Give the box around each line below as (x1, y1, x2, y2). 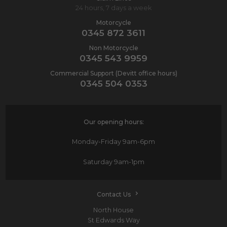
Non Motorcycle (89, 44, 138, 52)
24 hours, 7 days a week (75, 4, 152, 12)
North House (93, 206, 134, 214)
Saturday (83, 158, 112, 166)
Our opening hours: (83, 118, 144, 126)
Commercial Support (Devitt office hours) (50, 69, 177, 78)
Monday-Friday (72, 137, 121, 145)
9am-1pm (112, 158, 144, 166)
